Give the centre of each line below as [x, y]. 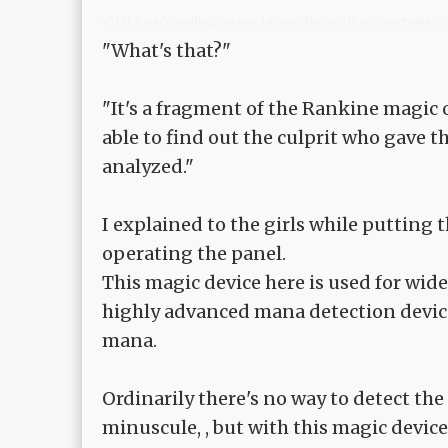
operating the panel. [194, 254]
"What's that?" [166, 51]
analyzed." [148, 167]
